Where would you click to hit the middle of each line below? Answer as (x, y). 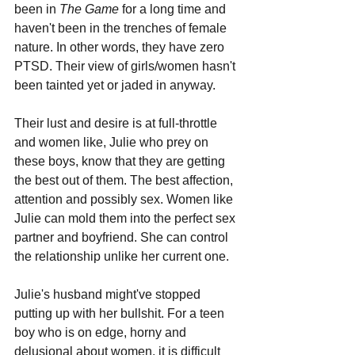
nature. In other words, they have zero (121, 47)
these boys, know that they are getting (121, 161)
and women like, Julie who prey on (113, 142)
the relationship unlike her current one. (123, 256)
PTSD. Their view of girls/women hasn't (126, 66)
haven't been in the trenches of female (122, 28)
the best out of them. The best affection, (125, 180)
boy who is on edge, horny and (102, 332)
